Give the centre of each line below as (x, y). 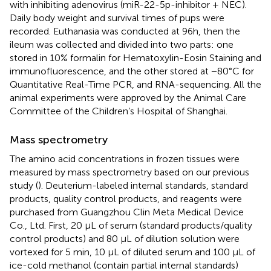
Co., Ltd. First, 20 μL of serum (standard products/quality (131, 225)
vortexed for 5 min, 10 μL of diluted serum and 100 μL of (132, 252)
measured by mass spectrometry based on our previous (129, 172)
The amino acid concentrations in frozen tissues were (125, 158)
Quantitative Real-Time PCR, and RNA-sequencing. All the (135, 84)
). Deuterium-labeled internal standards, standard (143, 185)
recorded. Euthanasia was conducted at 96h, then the (125, 31)
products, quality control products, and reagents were (126, 198)
